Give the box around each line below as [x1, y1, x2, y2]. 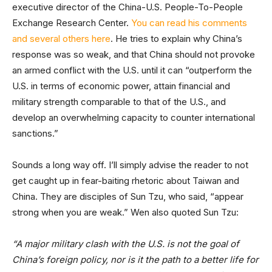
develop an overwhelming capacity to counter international [12, 111, 255, 123]
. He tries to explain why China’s [110, 32, 242, 44]
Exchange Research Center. [12, 16, 131, 29]
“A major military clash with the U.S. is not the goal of [12, 237, 239, 250]
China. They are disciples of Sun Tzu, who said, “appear [12, 190, 243, 202]
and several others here [12, 32, 110, 44]
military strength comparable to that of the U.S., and [12, 95, 226, 107]
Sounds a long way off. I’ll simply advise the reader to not [12, 158, 248, 171]
